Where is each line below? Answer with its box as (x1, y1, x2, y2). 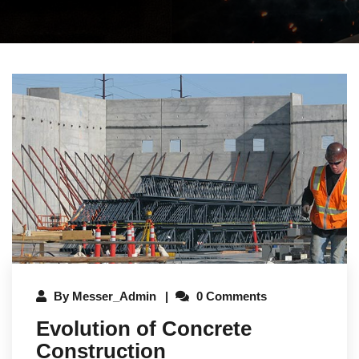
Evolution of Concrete (36, 316, 252, 341)
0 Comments (193, 288, 267, 303)
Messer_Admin (72, 288, 156, 303)
